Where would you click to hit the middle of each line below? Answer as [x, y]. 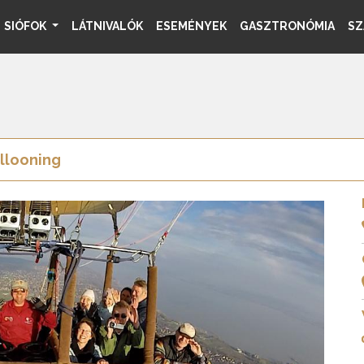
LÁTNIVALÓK [107, 26]
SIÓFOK [27, 26]
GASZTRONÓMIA [287, 26]
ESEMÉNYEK [191, 26]
